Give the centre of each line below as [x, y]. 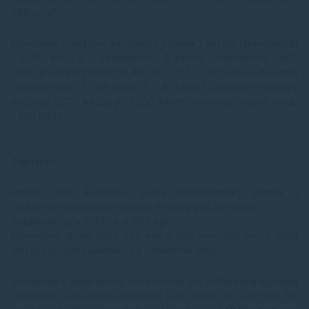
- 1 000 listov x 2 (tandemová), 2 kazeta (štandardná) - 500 [154, 57]
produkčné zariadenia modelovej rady [101, 295]
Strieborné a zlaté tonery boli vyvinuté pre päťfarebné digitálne [154, 281]
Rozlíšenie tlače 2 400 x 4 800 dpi [89, 221]
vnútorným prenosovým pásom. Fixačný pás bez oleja [133, 206]
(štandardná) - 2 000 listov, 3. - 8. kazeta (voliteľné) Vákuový [154, 86]
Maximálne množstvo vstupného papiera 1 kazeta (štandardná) [154, 43]
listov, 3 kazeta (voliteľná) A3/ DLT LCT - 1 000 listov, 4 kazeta [154, 72]
